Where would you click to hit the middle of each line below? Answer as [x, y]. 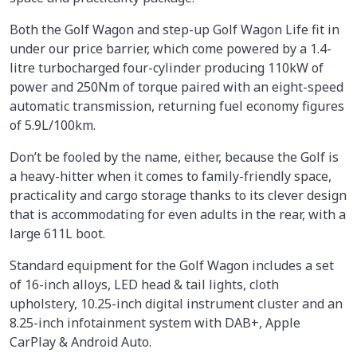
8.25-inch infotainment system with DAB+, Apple [155, 322]
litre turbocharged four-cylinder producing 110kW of [167, 67]
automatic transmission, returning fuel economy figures [177, 106]
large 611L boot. [59, 233]
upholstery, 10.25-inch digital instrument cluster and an [176, 303]
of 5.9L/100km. [54, 125]
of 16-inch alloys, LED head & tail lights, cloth [144, 284]
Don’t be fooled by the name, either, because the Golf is [174, 157]
